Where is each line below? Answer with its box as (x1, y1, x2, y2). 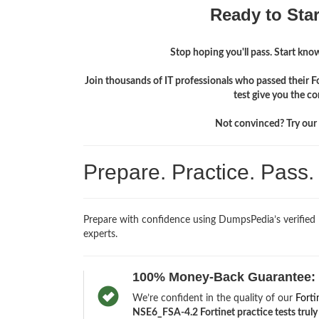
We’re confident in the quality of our (132, 293, 296, 304)
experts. (83, 229, 117, 240)
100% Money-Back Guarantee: (132, 270, 315, 285)
